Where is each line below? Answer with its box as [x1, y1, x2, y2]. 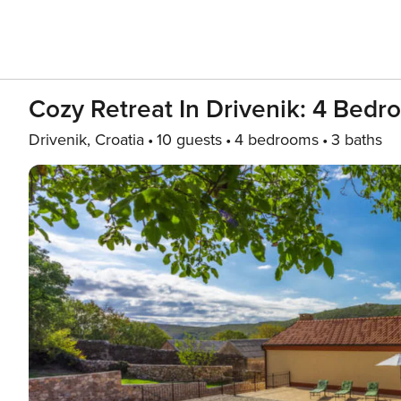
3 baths [331, 130, 382, 149]
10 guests [157, 130, 222, 149]
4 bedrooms [235, 130, 319, 149]
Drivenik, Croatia [29, 130, 144, 149]
